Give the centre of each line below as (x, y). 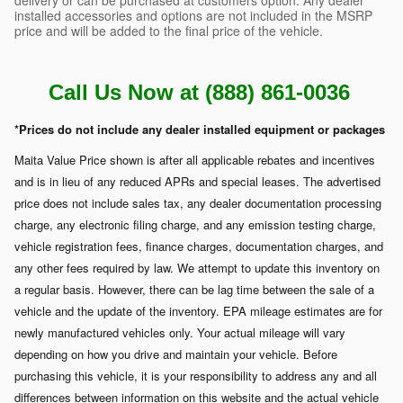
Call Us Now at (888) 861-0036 (199, 92)
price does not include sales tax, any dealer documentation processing (198, 202)
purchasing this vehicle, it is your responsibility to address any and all (196, 375)
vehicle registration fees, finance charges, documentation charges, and (199, 246)
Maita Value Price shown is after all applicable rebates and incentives (195, 159)
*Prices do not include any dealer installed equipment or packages (200, 129)
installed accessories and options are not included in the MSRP (193, 15)
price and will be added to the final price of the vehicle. (169, 30)
